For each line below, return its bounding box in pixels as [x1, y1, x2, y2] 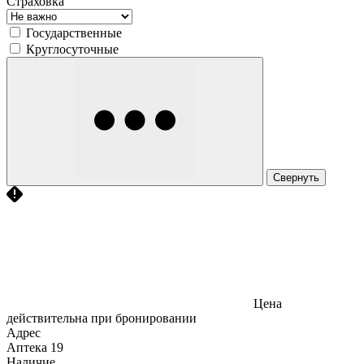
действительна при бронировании [6, 310, 197, 325]
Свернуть [273, 171, 319, 184]
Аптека [6, 340, 47, 354]
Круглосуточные [26, 41, 119, 56]
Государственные [26, 25, 122, 40]
